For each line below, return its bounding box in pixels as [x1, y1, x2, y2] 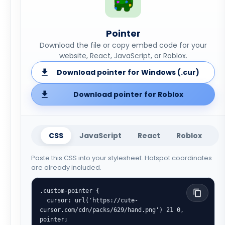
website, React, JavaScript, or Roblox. [59, 51, 187, 61]
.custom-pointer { [40, 187, 99, 194]
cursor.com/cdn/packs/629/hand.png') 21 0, [40, 206, 184, 213]
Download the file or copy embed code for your [39, 40, 207, 50]
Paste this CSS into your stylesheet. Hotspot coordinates [31, 153, 212, 163]
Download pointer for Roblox [73, 89, 183, 99]
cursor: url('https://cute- [40, 196, 47, 204]
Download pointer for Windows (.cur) [57, 67, 199, 77]
